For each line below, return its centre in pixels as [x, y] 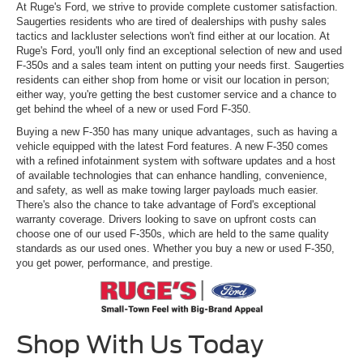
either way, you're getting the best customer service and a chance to [176, 94]
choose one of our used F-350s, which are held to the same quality [173, 233]
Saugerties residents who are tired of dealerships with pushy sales [171, 21]
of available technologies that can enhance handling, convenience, [172, 175]
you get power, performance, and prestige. [116, 263]
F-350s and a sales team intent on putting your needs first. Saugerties [180, 65]
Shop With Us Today [143, 344]
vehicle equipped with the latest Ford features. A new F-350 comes [172, 146]
